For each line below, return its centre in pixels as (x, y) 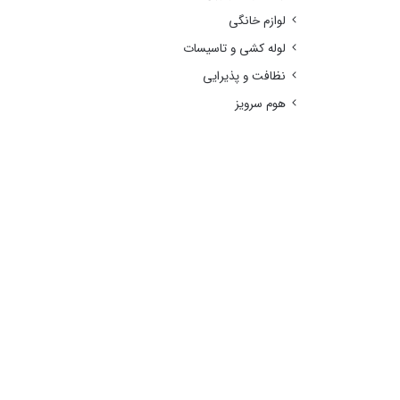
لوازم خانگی (258, 21)
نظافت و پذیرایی (245, 76)
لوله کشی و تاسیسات (235, 48)
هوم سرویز (261, 104)
